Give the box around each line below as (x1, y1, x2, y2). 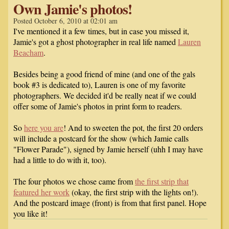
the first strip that (135, 176, 189, 187)
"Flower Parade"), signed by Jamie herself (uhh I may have (13, 144, 203, 155)
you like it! (13, 208, 48, 219)
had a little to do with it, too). (13, 154, 106, 166)
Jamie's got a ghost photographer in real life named (13, 36, 178, 48)
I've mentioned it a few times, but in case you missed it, (13, 26, 189, 37)
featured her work (13, 187, 70, 198)
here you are (24, 122, 63, 133)
